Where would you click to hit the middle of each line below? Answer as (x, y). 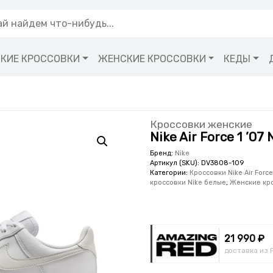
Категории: (170, 172)
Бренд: (163, 153)
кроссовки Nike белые (188, 182)
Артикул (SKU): (176, 163)
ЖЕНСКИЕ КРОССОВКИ (152, 59)
